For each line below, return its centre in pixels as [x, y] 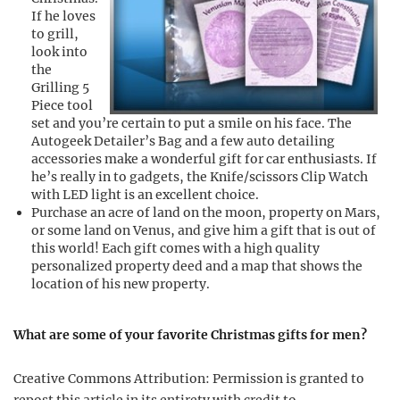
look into [59, 52]
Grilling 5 [60, 87]
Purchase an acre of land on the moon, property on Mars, [206, 212]
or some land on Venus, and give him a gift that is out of [204, 230]
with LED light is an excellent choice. [145, 195]
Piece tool [62, 105]
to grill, [55, 34]
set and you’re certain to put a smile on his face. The [192, 123]
